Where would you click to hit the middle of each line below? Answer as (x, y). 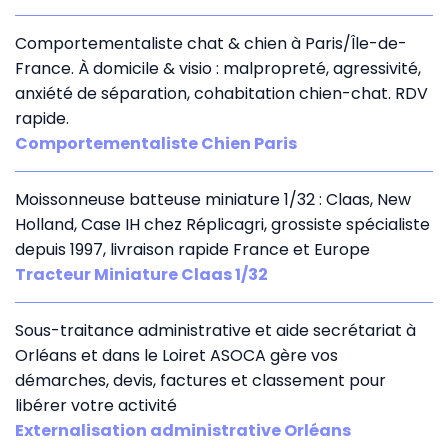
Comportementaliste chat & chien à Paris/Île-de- (211, 43)
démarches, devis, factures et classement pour (200, 380)
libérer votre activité (96, 405)
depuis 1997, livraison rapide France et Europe (192, 249)
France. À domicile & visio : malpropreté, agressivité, (218, 68)
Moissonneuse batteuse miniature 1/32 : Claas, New (213, 199)
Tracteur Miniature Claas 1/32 (141, 274)
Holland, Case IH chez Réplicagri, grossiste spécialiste (222, 224)
